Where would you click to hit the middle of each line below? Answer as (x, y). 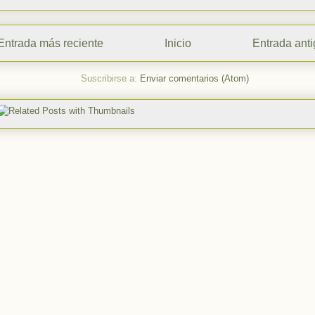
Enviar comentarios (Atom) (194, 79)
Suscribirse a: (110, 79)
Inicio (178, 43)
